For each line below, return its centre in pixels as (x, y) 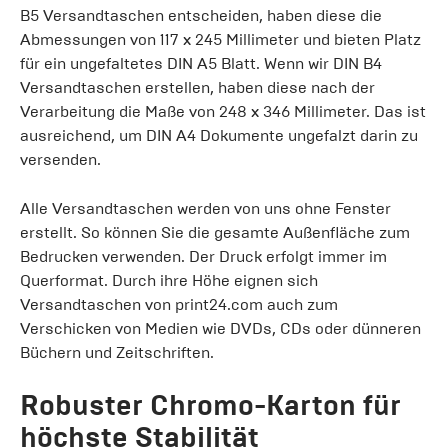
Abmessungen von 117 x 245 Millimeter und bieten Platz (220, 39)
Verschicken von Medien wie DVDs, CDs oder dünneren (220, 328)
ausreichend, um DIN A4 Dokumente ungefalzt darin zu (219, 135)
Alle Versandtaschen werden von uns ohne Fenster (205, 208)
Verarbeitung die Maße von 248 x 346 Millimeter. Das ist (223, 111)
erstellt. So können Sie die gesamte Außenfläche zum (215, 232)
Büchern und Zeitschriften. (117, 352)
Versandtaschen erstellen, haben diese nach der (197, 87)
